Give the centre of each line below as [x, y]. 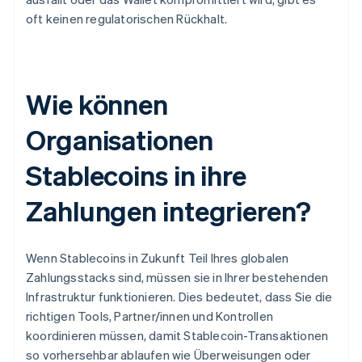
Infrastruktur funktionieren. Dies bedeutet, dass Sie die [179, 297]
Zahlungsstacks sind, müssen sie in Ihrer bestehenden [177, 278]
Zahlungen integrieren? [168, 211]
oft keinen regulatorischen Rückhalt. [127, 19]
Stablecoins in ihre [137, 175]
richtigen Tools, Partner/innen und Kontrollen [149, 316]
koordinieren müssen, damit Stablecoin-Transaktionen [177, 336]
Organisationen [120, 140]
